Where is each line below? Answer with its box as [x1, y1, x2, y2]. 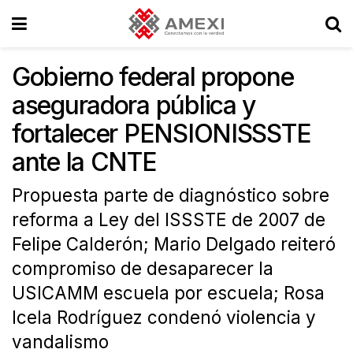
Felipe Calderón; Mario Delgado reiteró [12, 232, 336, 255]
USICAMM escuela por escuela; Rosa [12, 281, 325, 303]
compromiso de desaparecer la [12, 257, 273, 279]
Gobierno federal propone [12, 61, 294, 92]
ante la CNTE [12, 147, 157, 177]
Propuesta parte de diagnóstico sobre [12, 184, 329, 206]
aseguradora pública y [12, 90, 256, 121]
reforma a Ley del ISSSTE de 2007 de [12, 208, 325, 230]
